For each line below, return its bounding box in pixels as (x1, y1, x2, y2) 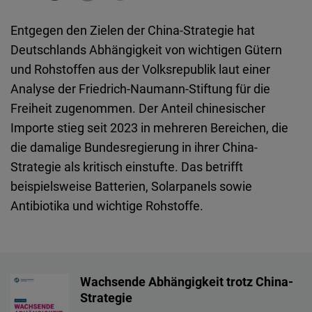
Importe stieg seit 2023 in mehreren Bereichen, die (10, 119, 288, 136)
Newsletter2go (44, 136, 127, 153)
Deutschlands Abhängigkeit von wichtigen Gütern (10, 41, 282, 58)
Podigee (44, 195, 90, 212)
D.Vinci (44, 253, 82, 270)
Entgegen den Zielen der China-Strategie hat (10, 22, 255, 39)
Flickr (44, 78, 74, 95)
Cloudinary (44, 39, 104, 56)
